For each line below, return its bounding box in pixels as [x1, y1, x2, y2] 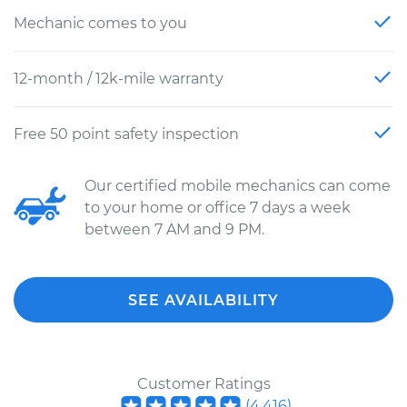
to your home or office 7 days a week [84, 199, 351, 216]
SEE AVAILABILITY [128, 292, 279, 309]
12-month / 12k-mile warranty [14, 70, 223, 87]
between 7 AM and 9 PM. [84, 221, 264, 238]
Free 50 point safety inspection [14, 125, 239, 143]
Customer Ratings [136, 375, 271, 392]
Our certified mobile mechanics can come [84, 177, 391, 194]
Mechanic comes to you [14, 15, 187, 32]
